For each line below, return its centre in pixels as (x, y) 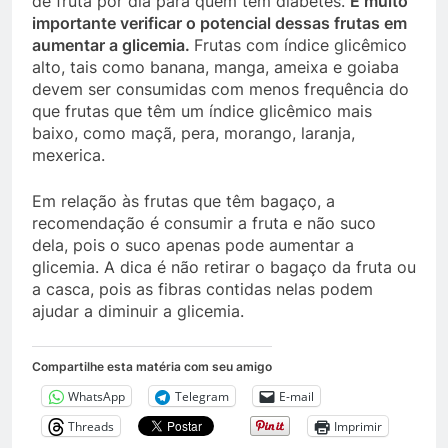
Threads (91, 426)
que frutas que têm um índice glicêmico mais (202, 111)
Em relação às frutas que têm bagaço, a (183, 201)
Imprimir (358, 426)
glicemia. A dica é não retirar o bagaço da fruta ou (224, 267)
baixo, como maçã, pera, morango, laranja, (193, 133)
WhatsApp (96, 396)
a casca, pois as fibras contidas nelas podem (202, 289)
